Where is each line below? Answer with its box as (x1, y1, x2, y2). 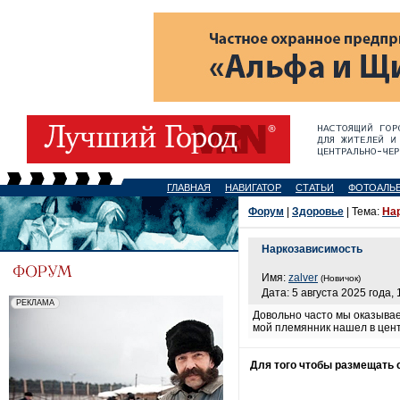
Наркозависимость (262, 243, 362, 255)
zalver (288, 271, 318, 284)
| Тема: (344, 205, 382, 218)
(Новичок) (321, 273, 361, 283)
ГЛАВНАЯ (167, 182, 211, 193)
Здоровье (292, 205, 344, 218)
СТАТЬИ (296, 182, 334, 193)
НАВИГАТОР (225, 182, 281, 193)
